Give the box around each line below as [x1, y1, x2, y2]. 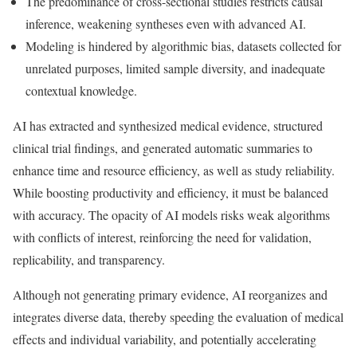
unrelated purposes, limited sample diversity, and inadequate [25, 60, 325, 76]
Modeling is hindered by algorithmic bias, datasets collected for [25, 37, 341, 54]
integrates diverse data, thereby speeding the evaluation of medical [13, 308, 343, 325]
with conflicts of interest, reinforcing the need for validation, [13, 229, 312, 245]
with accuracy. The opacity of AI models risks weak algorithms [13, 206, 330, 223]
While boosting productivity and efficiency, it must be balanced [13, 184, 328, 201]
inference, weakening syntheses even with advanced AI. [25, 15, 306, 32]
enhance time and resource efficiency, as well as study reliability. [13, 162, 335, 178]
